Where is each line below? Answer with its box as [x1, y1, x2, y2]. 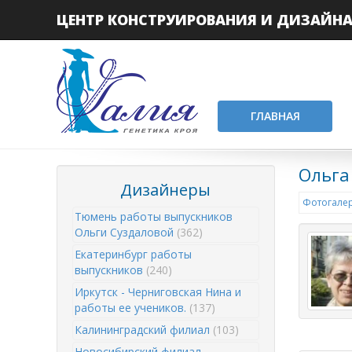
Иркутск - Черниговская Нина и [75, 284, 241, 299]
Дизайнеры [120, 179, 211, 200]
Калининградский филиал [75, 322, 213, 337]
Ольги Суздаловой [75, 225, 177, 240]
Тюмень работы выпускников [75, 209, 233, 224]
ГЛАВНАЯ [250, 108, 300, 123]
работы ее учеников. [75, 300, 189, 315]
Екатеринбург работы [75, 247, 192, 262]
